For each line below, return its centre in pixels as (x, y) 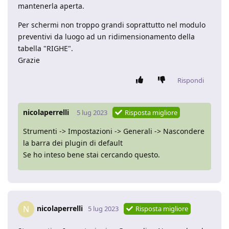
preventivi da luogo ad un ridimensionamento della (106, 37)
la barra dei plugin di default (73, 143)
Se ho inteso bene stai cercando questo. (91, 155)
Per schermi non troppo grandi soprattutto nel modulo (112, 25)
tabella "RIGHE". (45, 49)
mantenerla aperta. (51, 6)
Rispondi (191, 81)
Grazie (29, 60)
